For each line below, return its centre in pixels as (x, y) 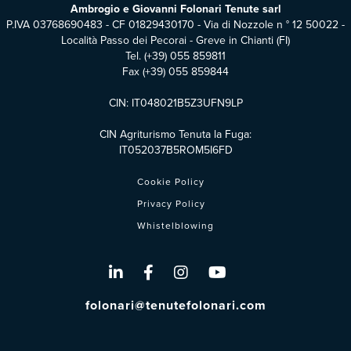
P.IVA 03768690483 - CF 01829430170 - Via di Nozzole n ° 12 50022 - (175, 24)
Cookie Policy (171, 181)
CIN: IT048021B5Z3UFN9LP (175, 103)
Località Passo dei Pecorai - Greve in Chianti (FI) (175, 40)
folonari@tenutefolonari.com (175, 305)
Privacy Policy (171, 203)
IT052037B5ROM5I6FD (175, 150)
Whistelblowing (175, 225)
